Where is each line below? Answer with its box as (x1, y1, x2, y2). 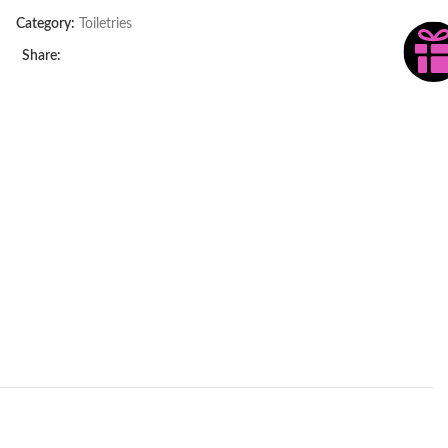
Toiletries (79, 17, 132, 31)
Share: (22, 49, 61, 63)
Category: (16, 17, 75, 31)
